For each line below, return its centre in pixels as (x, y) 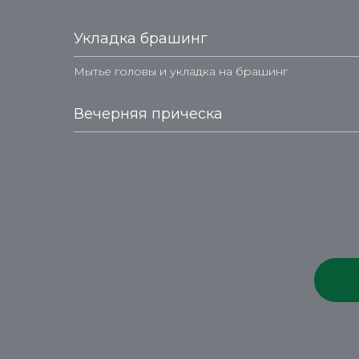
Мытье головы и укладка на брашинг (181, 71)
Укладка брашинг (141, 38)
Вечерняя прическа (148, 114)
